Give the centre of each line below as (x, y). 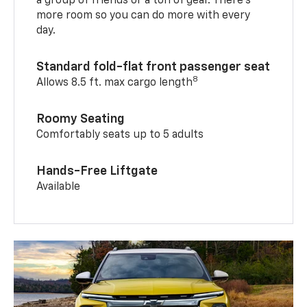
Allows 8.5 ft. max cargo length (115, 83)
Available (59, 187)
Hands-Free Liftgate (97, 171)
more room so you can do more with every (144, 15)
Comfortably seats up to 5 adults (120, 135)
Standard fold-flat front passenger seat (153, 67)
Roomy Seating (81, 119)
